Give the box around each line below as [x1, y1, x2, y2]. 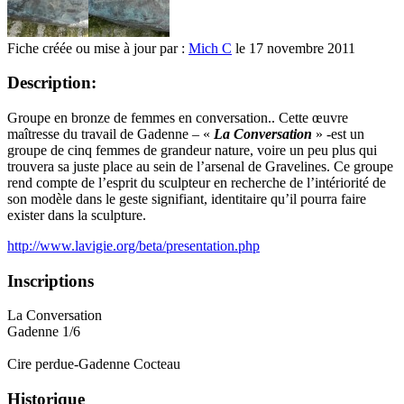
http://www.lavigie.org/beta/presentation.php [7, 237, 260, 253]
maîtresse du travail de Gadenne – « [7, 125, 214, 142]
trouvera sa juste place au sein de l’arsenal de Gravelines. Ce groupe [7, 158, 393, 174]
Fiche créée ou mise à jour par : [7, 40, 188, 56]
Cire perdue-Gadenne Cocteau [7, 356, 180, 372]
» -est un [312, 125, 364, 142]
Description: [7, 73, 96, 93]
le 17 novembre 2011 [232, 40, 355, 56]
